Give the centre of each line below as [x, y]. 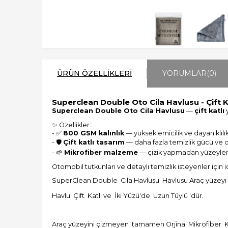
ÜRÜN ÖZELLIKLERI [94, 73]
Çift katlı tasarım [94, 142]
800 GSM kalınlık [94, 133]
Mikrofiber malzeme [101, 152]
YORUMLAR [184, 73]
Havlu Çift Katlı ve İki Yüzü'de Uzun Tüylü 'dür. [129, 196]
